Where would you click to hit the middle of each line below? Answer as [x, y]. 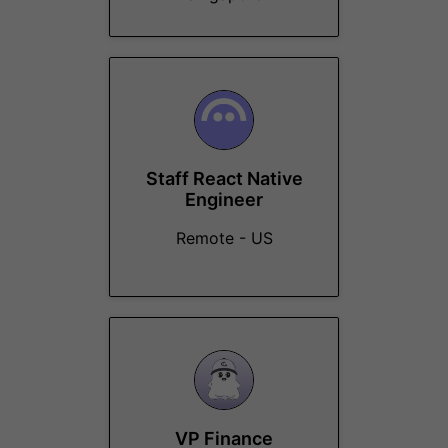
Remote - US [224, 238]
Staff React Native [224, 178]
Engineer [224, 199]
